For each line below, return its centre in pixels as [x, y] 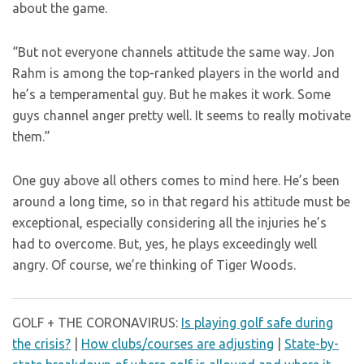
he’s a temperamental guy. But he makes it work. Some [171, 94]
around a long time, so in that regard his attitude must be [181, 201]
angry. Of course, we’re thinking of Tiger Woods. [154, 265]
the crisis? [41, 344]
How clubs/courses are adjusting [178, 344]
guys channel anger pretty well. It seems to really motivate [182, 115]
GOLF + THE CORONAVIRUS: [97, 323]
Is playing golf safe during [257, 323]
